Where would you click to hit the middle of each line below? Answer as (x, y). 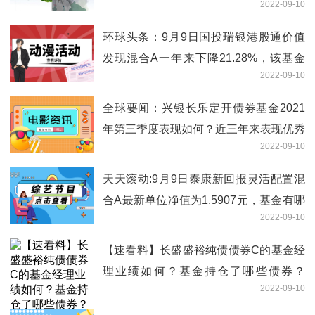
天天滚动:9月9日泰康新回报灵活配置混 (204, 179)
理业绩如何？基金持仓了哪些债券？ (204, 271)
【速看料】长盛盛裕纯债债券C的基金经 (204, 250)
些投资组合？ (136, 221)
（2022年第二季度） (155, 292)
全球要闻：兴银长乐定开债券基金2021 (204, 108)
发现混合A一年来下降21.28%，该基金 (204, 58)
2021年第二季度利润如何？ (172, 79)
